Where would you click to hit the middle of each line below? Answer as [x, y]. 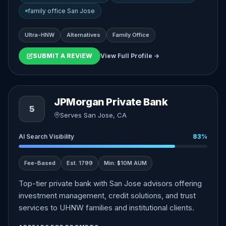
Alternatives [83, 35]
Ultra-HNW [40, 35]
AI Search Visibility [46, 136]
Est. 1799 [80, 163]
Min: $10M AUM [125, 163]
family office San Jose [61, 11]
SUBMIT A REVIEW [63, 56]
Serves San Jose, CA [93, 115]
